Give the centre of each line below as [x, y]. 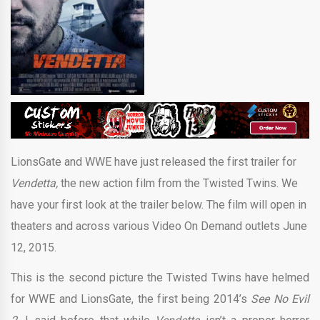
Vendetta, [36, 184]
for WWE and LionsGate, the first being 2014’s [131, 299]
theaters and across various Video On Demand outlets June [159, 226]
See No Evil [280, 299]
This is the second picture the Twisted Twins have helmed [160, 278]
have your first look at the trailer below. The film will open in [159, 205]
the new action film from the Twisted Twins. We [179, 184]
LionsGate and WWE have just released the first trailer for [154, 162]
